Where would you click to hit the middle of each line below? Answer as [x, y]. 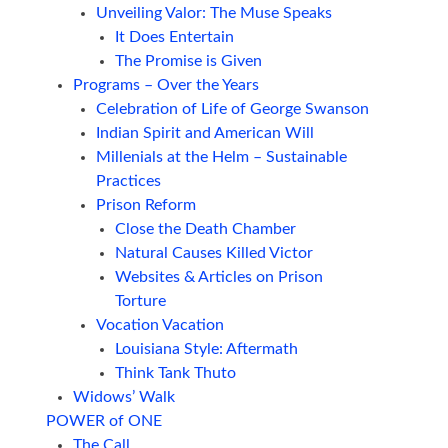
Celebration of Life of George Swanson [232, 109]
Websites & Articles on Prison [219, 277]
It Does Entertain [175, 37]
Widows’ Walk [123, 397]
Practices [128, 181]
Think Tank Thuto [176, 373]
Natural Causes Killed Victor [214, 253]
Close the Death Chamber [206, 229]
